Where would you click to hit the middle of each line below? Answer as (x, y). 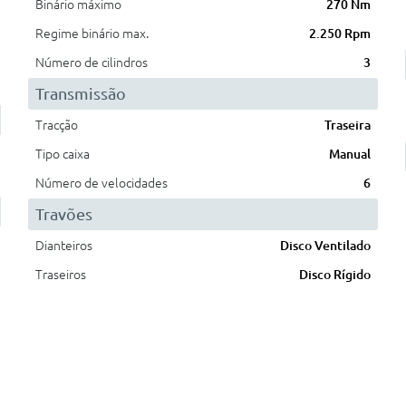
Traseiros (60, 275)
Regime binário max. (92, 34)
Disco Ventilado (326, 246)
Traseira (348, 125)
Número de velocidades (101, 183)
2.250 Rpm (340, 34)
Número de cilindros (91, 63)
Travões (63, 214)
